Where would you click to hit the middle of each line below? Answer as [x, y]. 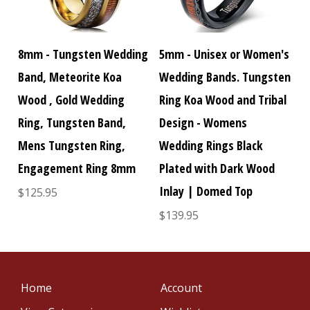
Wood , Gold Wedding [72, 99]
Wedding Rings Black [211, 145]
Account [181, 288]
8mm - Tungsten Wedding [83, 54]
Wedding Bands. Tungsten [225, 76]
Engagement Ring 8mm [77, 168]
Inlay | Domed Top [206, 191]
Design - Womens [203, 122]
